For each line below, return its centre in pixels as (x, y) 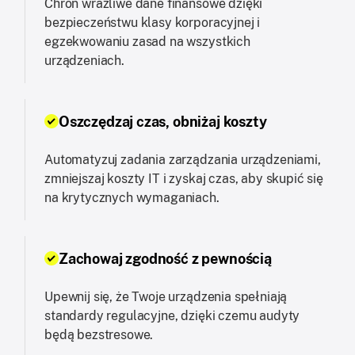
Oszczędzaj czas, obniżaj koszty (163, 121)
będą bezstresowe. (99, 334)
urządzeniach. (84, 60)
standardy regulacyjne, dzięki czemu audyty (172, 315)
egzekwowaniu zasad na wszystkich (147, 41)
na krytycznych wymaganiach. (132, 197)
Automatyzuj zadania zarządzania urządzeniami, (183, 159)
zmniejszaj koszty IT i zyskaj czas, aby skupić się (184, 178)
